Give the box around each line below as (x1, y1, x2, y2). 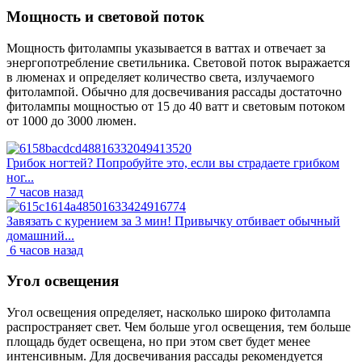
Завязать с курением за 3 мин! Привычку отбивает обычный (6, 213, 340, 228)
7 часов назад (10, 184, 83, 199)
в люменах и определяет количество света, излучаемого (6, 69, 314, 84)
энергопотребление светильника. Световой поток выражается (6, 55, 350, 69)
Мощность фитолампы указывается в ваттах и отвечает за (6, 40, 326, 55)
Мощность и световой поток (6, 7, 204, 25)
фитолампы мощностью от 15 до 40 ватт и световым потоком (6, 99, 345, 113)
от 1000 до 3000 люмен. (6, 113, 137, 128)
